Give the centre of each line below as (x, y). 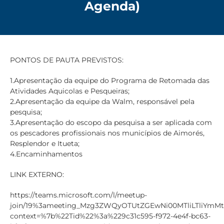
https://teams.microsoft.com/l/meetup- (78, 195)
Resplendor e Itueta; (45, 143)
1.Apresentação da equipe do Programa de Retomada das (110, 80)
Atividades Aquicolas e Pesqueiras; (70, 91)
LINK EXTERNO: (37, 174)
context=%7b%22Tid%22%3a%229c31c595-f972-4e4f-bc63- (110, 216)
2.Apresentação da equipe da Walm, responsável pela (102, 101)
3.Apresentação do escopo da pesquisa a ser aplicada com (111, 122)
